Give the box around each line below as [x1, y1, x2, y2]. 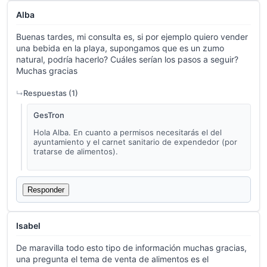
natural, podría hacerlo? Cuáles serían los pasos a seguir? [16, 54, 238, 65]
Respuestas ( [23, 88, 72, 98]
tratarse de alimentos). [33, 147, 118, 157]
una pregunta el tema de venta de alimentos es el [16, 254, 209, 265]
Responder [27, 185, 64, 195]
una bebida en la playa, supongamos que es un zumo [16, 43, 224, 54]
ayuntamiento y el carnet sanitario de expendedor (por [33, 137, 237, 147]
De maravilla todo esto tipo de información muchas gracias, [16, 243, 247, 253]
